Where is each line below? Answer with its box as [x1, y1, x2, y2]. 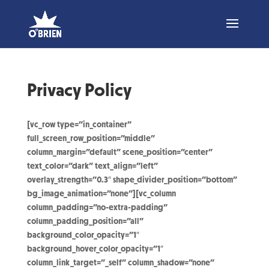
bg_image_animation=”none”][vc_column [26, 188, 176, 199]
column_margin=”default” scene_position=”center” [26, 147, 213, 158]
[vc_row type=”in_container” [26, 119, 131, 130]
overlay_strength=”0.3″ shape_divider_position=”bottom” [26, 174, 237, 186]
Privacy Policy [26, 79, 131, 102]
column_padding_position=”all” [26, 216, 144, 227]
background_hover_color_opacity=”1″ [26, 243, 163, 255]
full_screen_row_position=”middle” [26, 133, 155, 144]
